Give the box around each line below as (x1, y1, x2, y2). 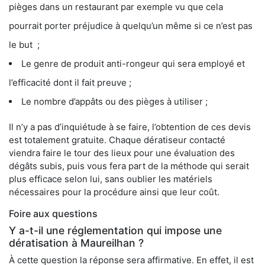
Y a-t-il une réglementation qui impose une (9, 224, 222, 237)
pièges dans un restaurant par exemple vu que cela (9, 1, 223, 13)
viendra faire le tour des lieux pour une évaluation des (9, 147, 235, 159)
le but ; (9, 39, 40, 51)
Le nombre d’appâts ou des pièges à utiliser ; (21, 96, 208, 108)
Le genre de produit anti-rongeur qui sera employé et (21, 58, 245, 70)
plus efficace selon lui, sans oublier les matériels (9, 173, 212, 185)
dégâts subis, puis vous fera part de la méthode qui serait (9, 160, 249, 172)
